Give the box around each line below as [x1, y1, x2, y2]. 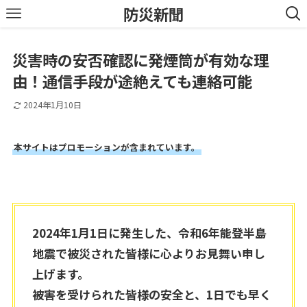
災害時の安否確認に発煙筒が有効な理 [12, 49, 269, 71]
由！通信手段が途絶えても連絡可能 [12, 70, 252, 93]
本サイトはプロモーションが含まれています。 [13, 140, 200, 153]
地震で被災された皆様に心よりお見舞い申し [32, 245, 266, 262]
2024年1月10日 [23, 99, 82, 111]
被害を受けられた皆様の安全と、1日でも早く [32, 286, 272, 304]
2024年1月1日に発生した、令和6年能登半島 [32, 224, 267, 242]
